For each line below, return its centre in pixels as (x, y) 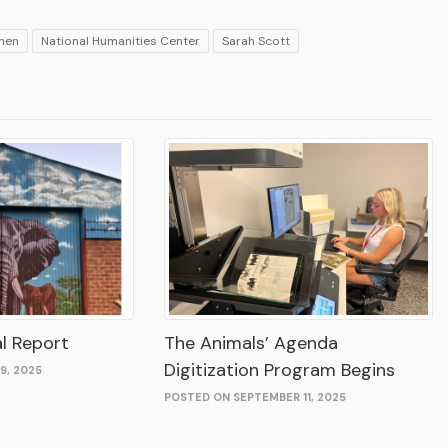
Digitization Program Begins (280, 370)
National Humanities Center (120, 41)
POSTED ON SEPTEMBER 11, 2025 (255, 397)
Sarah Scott (256, 41)
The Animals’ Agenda (251, 343)
